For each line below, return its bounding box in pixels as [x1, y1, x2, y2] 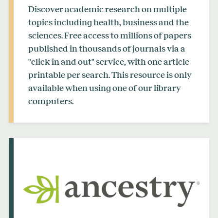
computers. [28, 96, 73, 107]
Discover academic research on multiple [28, 4, 187, 15]
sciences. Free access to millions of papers [28, 31, 191, 41]
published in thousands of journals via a [28, 44, 185, 54]
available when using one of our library [28, 83, 181, 93]
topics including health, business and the [28, 18, 189, 28]
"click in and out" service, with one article [28, 57, 189, 67]
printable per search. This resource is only [28, 70, 192, 80]
